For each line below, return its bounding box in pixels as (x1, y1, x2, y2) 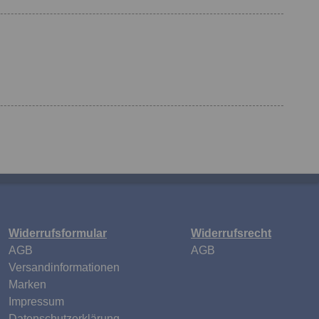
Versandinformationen (9, 261, 120, 273)
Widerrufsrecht (191, 227, 271, 239)
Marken (9, 278, 46, 291)
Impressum (9, 296, 64, 308)
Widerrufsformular (9, 227, 107, 239)
